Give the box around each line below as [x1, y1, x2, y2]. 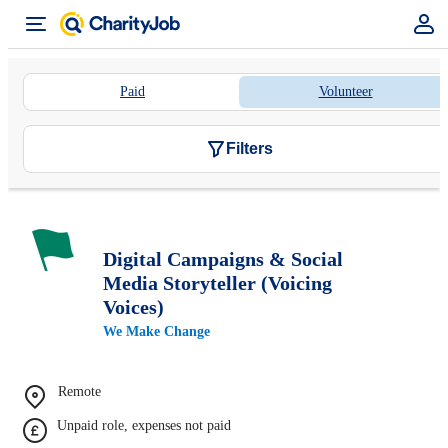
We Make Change [103, 323, 210, 339]
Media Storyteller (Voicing [103, 271, 332, 294]
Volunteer [318, 84, 373, 99]
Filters [225, 140, 273, 157]
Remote [58, 383, 101, 399]
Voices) [103, 295, 164, 318]
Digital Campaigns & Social [103, 247, 343, 270]
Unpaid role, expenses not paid [57, 417, 231, 433]
